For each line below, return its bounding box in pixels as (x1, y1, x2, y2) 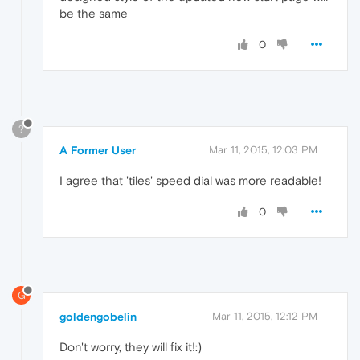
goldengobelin (59, 310, 137, 324)
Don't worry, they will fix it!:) (59, 340, 202, 354)
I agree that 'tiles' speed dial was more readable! (59, 173, 321, 187)
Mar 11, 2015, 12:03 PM (209, 143, 317, 156)
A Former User (59, 143, 136, 157)
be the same (59, 6, 128, 20)
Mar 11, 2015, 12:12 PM (212, 310, 317, 323)
